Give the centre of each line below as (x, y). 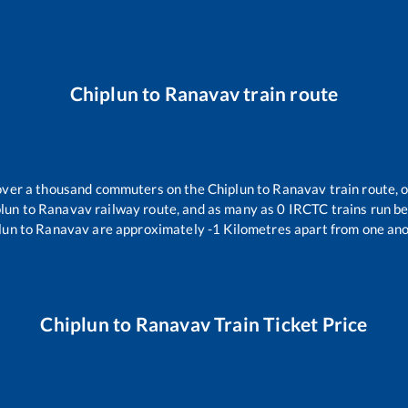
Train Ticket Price (289, 324)
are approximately (147, 229)
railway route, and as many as (185, 209)
